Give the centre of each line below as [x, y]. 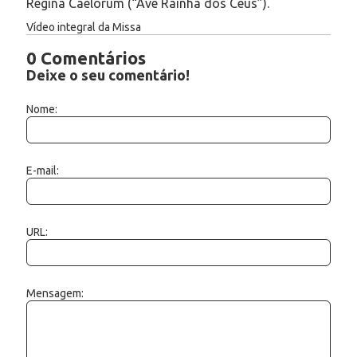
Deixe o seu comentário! [108, 75]
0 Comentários [86, 57]
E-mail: [43, 170]
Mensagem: [55, 293]
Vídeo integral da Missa [84, 27]
